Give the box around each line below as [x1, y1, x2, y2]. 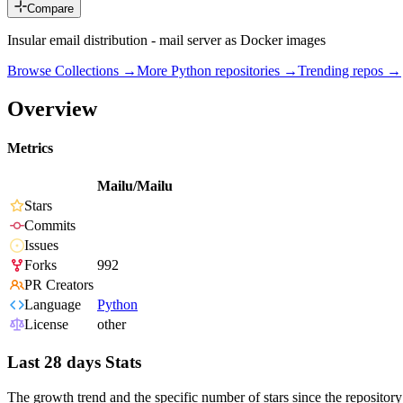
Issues [24, 237, 58, 254]
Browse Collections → [7, 63, 137, 79]
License [24, 317, 68, 333]
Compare [27, 2, 74, 16]
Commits [24, 218, 76, 234]
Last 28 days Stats [7, 353, 141, 372]
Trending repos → [298, 63, 401, 79]
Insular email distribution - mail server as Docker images [7, 32, 326, 49]
